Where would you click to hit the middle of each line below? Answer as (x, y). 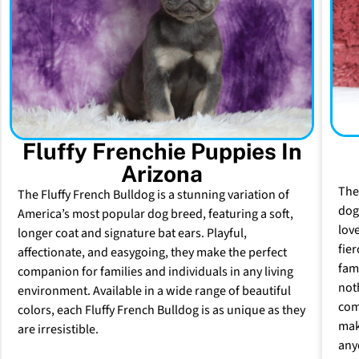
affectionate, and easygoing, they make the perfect (152, 253)
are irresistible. (58, 330)
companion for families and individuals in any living (155, 272)
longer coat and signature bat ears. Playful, (132, 234)
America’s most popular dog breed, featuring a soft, (155, 214)
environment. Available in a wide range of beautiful (154, 291)
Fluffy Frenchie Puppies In (162, 151)
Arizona (162, 174)
